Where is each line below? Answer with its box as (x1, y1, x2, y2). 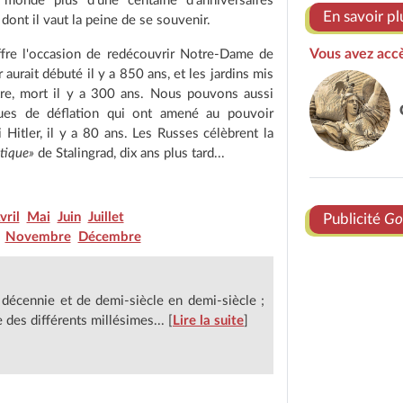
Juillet (87, 210, 124, 224)
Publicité (323, 211, 384, 227)
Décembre (77, 230, 141, 244)
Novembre (4, 230, 71, 244)
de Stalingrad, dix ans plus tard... (34, 147, 225, 160)
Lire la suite (173, 313, 244, 327)
